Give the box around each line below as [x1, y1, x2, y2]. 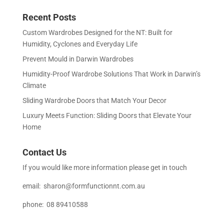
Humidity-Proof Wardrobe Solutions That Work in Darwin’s [22, 70, 200, 78]
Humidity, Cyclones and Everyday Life [22, 40, 137, 48]
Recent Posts [22, 12, 76, 23]
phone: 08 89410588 [22, 200, 88, 209]
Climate [22, 81, 46, 90]
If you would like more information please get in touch [22, 163, 187, 172]
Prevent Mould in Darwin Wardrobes [22, 55, 133, 63]
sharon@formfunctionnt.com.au [43, 182, 145, 190]
